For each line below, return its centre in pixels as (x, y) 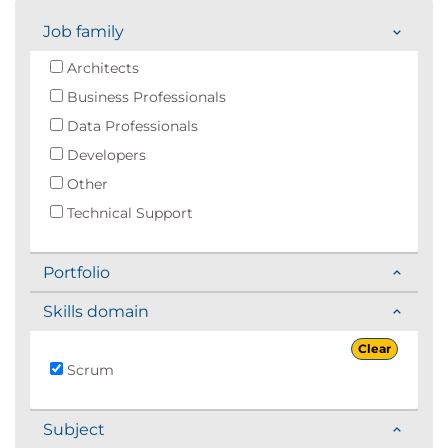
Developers (104, 155)
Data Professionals (130, 126)
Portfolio (76, 272)
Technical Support (128, 213)
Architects (101, 68)
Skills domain (96, 311)
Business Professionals (144, 97)
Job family (83, 31)
